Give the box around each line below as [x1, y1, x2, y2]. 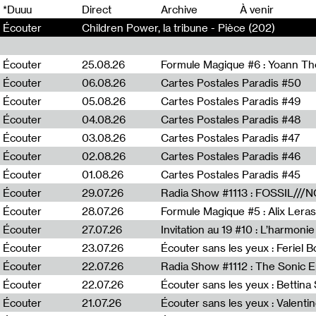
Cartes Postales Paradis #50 [161, 76, 301, 89]
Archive [161, 3, 197, 16]
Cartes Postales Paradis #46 [161, 150, 300, 162]
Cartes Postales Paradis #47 [161, 131, 300, 144]
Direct [82, 3, 111, 16]
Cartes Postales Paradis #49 [161, 95, 300, 107]
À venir [240, 3, 274, 16]
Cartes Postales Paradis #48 [161, 113, 300, 126]
